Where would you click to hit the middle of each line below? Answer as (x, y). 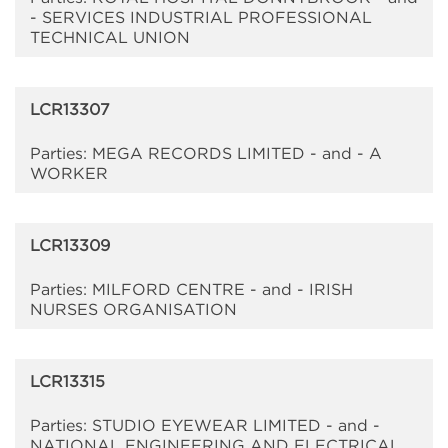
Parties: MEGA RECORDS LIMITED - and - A (206, 153)
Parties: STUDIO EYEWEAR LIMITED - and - (205, 425)
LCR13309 (70, 245)
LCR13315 (67, 381)
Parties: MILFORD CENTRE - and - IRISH (191, 289)
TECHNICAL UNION (110, 37)
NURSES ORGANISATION (133, 309)
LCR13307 (70, 109)
